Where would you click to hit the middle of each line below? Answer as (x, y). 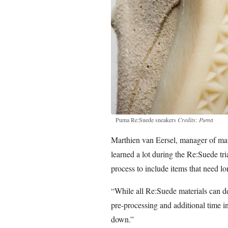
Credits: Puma (195, 119)
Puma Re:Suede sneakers (146, 119)
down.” (122, 219)
